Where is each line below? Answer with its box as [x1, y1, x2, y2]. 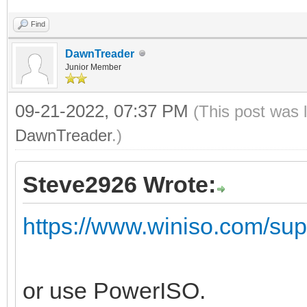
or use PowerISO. [23, 277, 206, 304]
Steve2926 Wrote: [23, 171, 216, 197]
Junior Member [65, 62, 121, 72]
